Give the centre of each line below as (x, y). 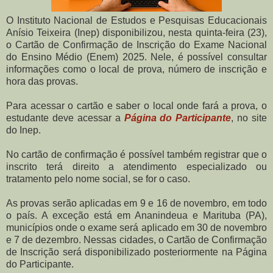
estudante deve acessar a (65, 118)
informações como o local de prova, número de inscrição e (136, 69)
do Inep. (23, 130)
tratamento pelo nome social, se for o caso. (98, 179)
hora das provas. (42, 82)
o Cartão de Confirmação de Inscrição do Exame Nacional (136, 45)
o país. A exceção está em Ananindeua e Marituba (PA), (136, 216)
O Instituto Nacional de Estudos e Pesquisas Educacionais (136, 21)
